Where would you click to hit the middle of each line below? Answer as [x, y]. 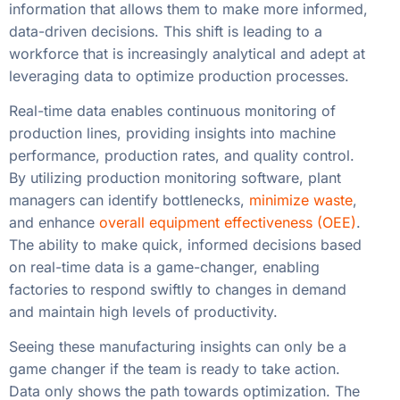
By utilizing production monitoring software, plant [175, 177]
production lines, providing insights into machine [172, 133]
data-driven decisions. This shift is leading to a [166, 31]
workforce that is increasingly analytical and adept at [187, 53]
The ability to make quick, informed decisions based [185, 244]
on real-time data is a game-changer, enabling [164, 267]
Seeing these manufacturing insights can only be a [178, 347]
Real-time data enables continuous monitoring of [172, 110]
